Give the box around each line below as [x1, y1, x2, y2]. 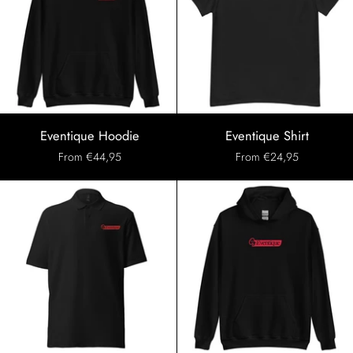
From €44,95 [58, 148, 122, 165]
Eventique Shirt [225, 125, 309, 145]
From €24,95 [235, 148, 299, 165]
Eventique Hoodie [40, 125, 140, 145]
